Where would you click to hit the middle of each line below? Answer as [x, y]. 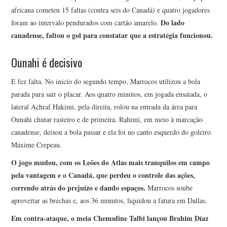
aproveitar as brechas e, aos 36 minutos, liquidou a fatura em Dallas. [109, 200]
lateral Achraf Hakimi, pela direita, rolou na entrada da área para [104, 106]
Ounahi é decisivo [47, 62]
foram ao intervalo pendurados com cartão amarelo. [86, 23]
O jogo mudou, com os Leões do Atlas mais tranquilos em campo [111, 162]
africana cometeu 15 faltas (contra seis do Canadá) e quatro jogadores [111, 10]
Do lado [173, 23]
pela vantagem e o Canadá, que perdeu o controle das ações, [103, 175]
